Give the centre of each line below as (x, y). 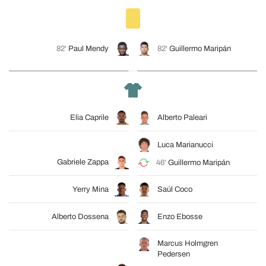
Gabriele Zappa (83, 162)
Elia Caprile (89, 118)
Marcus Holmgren (188, 243)
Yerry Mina (91, 189)
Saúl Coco (175, 189)
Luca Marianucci (185, 145)
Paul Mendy (88, 49)
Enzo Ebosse (180, 217)
